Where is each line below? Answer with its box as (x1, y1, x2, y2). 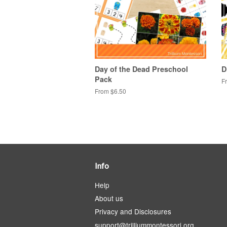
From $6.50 (95, 86, 126, 95)
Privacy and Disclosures (95, 206, 171, 217)
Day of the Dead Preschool (95, 63, 188, 74)
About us (95, 193, 123, 203)
